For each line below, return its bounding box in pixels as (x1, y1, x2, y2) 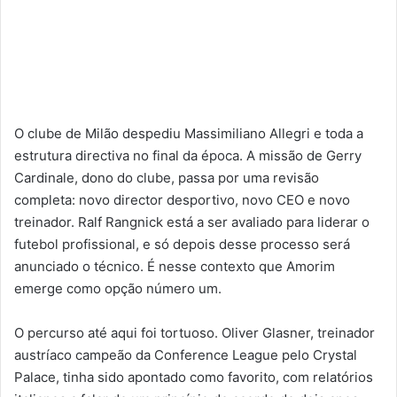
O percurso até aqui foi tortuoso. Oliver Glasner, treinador (14, 323, 375, 341)
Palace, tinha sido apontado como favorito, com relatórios (14, 368, 373, 385)
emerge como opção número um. (14, 279, 222, 297)
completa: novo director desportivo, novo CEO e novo (14, 191, 350, 208)
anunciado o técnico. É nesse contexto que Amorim (14, 257, 335, 275)
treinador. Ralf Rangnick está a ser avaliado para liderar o (14, 213, 370, 230)
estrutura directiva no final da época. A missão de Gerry (14, 146, 362, 164)
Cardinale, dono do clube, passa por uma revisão (14, 168, 319, 186)
